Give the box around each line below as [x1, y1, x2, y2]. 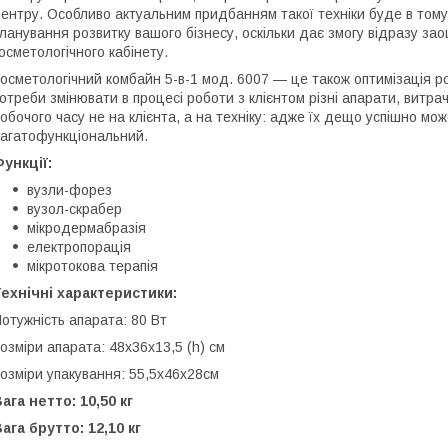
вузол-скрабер [27, 200, 122, 217]
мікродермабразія [27, 219, 146, 236]
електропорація [27, 238, 131, 255]
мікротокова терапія [27, 257, 158, 274]
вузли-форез [27, 181, 112, 198]
